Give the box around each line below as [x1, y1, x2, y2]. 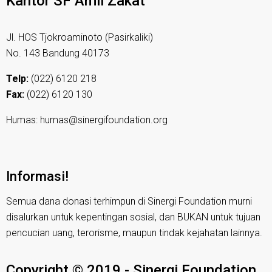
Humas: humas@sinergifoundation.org [6, 114, 168, 126]
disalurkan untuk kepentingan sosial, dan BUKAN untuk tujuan [6, 211, 260, 223]
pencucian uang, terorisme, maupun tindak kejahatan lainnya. [6, 227, 262, 239]
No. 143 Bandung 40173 [6, 47, 109, 59]
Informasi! [6, 168, 69, 185]
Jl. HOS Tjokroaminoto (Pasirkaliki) [6, 32, 153, 44]
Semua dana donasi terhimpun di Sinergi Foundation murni [6, 195, 252, 208]
